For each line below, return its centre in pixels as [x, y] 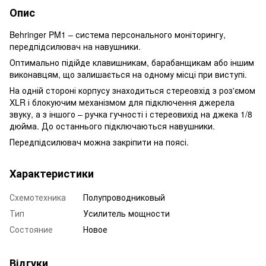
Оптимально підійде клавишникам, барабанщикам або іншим [132, 62]
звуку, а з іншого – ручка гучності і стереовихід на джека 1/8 [131, 114]
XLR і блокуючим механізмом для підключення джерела [122, 102]
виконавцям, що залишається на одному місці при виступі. [128, 74]
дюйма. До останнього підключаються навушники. [112, 126]
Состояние [31, 229]
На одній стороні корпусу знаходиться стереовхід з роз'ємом [132, 90]
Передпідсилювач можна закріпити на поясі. [99, 142]
